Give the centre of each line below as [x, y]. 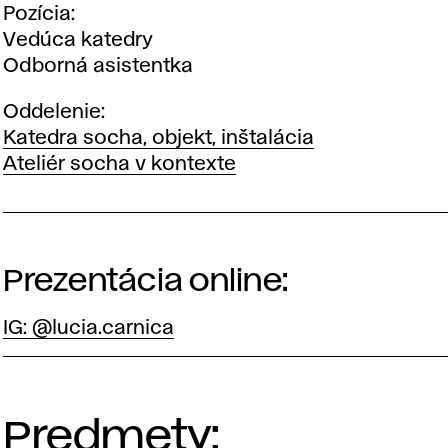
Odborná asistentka [98, 66]
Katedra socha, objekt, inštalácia [159, 138]
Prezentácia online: [146, 281]
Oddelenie [52, 112]
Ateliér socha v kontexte [120, 164]
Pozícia [37, 14]
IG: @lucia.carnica [89, 327]
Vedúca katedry [78, 40]
